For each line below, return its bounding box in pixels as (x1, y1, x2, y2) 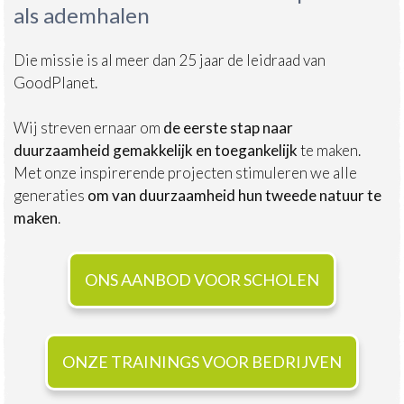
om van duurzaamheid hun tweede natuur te (85, 185, 381, 205)
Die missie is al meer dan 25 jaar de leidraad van (14, 50, 326, 69)
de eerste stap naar (163, 117, 293, 137)
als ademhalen (14, 2, 150, 28)
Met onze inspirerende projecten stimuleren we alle (14, 162, 357, 182)
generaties (14, 185, 85, 205)
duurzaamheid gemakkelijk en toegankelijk (14, 140, 298, 160)
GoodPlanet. (14, 72, 97, 92)
